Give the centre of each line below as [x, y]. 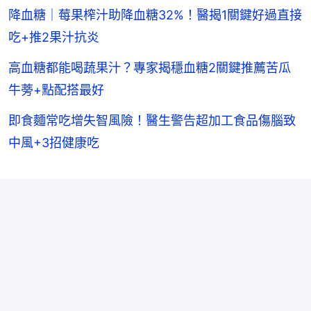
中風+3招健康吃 [54, 142]
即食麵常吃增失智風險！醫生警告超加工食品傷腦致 [152, 120]
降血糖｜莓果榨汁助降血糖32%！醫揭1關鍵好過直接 [155, 15]
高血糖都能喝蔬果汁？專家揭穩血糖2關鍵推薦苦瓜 [150, 67]
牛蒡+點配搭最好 [56, 90]
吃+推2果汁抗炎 [54, 37]
